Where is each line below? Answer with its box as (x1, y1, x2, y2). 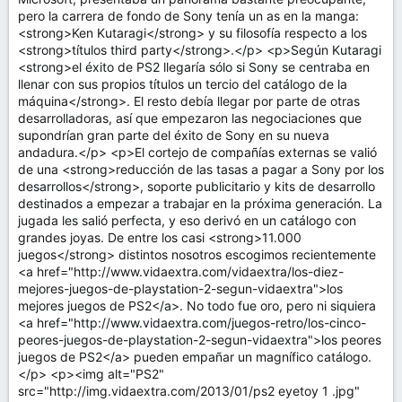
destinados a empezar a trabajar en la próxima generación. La (18, 196, 382, 211)
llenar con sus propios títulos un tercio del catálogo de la (18, 76, 347, 92)
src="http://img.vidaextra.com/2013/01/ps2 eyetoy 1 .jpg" (18, 383, 360, 398)
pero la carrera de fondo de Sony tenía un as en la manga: (18, 8, 359, 23)
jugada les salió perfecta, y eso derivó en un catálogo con (18, 213, 356, 228)
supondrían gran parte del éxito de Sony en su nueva (18, 127, 329, 143)
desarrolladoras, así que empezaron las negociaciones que (18, 110, 362, 126)
